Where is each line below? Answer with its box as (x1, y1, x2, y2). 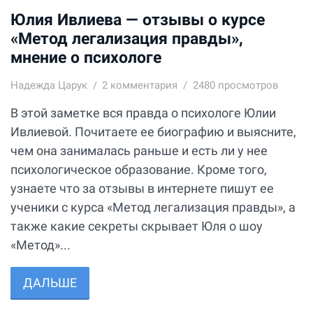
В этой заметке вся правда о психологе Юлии (10, 105, 276, 121)
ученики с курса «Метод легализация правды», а (10, 200, 296, 215)
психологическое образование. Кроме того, (10, 162, 267, 177)
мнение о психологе (10, 48, 161, 67)
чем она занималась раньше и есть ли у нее (10, 143, 268, 159)
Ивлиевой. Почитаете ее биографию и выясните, (10, 124, 296, 140)
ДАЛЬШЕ (23, 275, 77, 291)
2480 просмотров (192, 79, 279, 92)
